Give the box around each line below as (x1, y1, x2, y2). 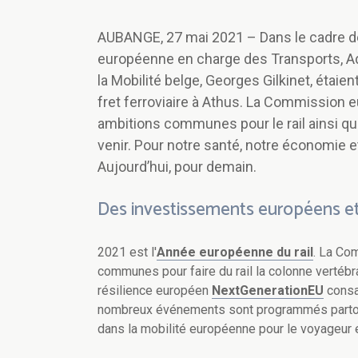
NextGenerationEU (212, 283, 324, 299)
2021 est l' (97, 245, 157, 261)
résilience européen (97, 283, 212, 299)
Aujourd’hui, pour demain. (97, 158, 257, 176)
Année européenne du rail (157, 245, 313, 261)
